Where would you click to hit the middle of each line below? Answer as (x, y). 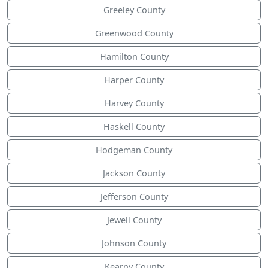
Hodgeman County (134, 150)
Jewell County (134, 220)
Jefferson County (134, 197)
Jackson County (134, 173)
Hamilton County (134, 57)
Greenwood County (134, 33)
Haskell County (134, 127)
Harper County (134, 80)
